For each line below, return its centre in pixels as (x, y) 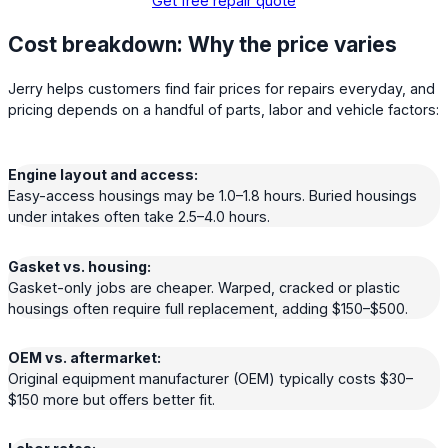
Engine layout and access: (103, 175)
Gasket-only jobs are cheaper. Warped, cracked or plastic (204, 287)
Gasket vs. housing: (79, 266)
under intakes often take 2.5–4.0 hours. (139, 217)
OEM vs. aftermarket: (84, 357)
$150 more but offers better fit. (111, 399)
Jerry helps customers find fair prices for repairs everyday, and (221, 88)
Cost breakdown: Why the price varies (202, 44)
